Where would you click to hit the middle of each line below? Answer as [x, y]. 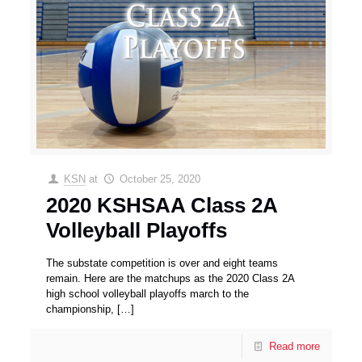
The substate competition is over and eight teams [162, 263]
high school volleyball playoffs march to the [148, 293]
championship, [80, 309]
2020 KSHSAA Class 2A [162, 205]
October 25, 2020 [160, 179]
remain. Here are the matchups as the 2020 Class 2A [170, 278]
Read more [294, 346]
